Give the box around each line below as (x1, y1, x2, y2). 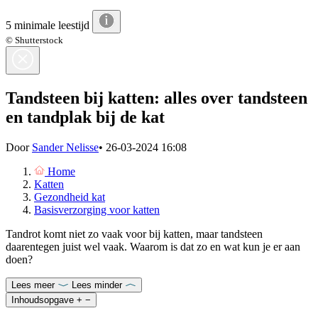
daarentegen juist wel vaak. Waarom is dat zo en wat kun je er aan (6, 241, 300, 253)
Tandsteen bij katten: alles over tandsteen (6, 89, 307, 108)
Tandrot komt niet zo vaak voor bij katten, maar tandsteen (6, 228, 263, 241)
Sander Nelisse (32, 141, 99, 154)
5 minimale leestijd (6, 19, 92, 32)
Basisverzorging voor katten (34, 204, 160, 216)
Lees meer (11, 280, 55, 291)
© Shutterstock (6, 35, 63, 46)
